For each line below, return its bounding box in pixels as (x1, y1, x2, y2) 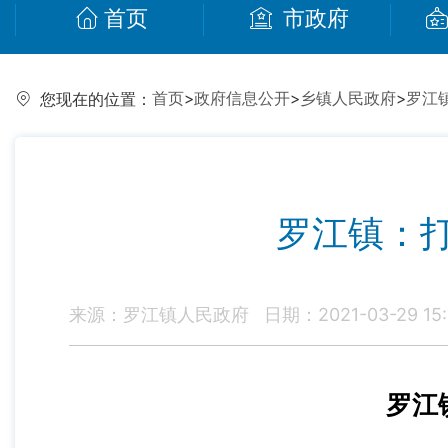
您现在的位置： (40, 90, 152, 110)
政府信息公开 (194, 89, 290, 109)
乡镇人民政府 (300, 89, 396, 109)
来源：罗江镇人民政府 (69, 303, 249, 325)
